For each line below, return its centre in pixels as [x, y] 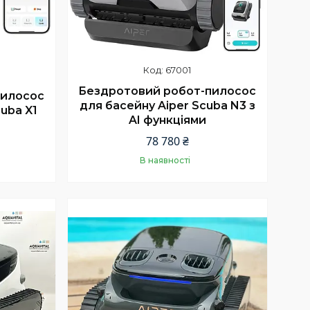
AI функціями [167, 120]
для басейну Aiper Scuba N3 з [167, 105]
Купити [177, 204]
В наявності [165, 161]
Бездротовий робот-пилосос [167, 91]
